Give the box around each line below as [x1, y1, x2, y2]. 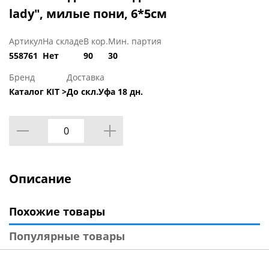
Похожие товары [9, 204, 105, 219]
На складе [43, 35, 83, 47]
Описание [9, 171, 71, 187]
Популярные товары [9, 229, 125, 244]
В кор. [83, 35, 108, 47]
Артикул [9, 35, 43, 47]
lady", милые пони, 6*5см [9, 5, 167, 22]
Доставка [67, 71, 104, 83]
